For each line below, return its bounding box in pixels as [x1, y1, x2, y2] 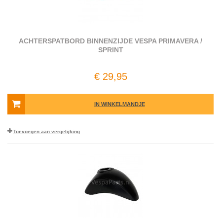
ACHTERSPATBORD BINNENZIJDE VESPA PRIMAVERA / [19, 37, 202, 45]
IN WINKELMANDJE [94, 101, 145, 108]
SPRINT [98, 46, 123, 54]
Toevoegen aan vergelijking [13, 129, 80, 135]
